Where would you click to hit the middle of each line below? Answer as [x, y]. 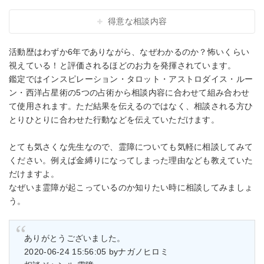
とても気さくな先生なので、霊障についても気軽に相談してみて [131, 146]
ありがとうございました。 [75, 238]
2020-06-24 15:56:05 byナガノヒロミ [97, 252]
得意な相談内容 [138, 22]
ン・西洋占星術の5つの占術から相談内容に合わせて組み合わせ [129, 92]
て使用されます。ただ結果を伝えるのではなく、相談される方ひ [131, 106]
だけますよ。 [34, 174]
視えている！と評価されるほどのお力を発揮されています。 [123, 65]
